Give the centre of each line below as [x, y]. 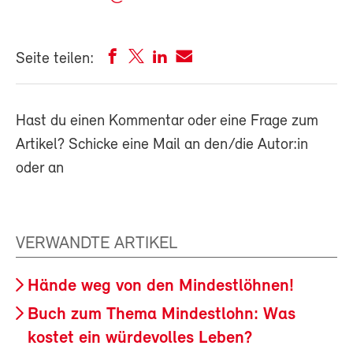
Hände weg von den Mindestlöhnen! [161, 287]
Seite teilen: [55, 59]
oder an [40, 169]
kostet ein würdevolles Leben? [140, 339]
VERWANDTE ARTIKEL [97, 244]
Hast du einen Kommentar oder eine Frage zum [167, 122]
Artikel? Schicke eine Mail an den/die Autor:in [162, 145]
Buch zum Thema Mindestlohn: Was [162, 315]
